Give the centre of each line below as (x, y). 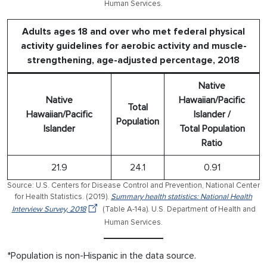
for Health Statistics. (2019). (63, 196)
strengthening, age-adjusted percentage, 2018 (133, 60)
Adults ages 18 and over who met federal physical (133, 31)
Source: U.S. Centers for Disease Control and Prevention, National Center (133, 185)
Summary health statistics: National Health (181, 196)
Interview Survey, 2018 (49, 209)
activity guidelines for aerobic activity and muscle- (133, 46)
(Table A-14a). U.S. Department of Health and (178, 209)
